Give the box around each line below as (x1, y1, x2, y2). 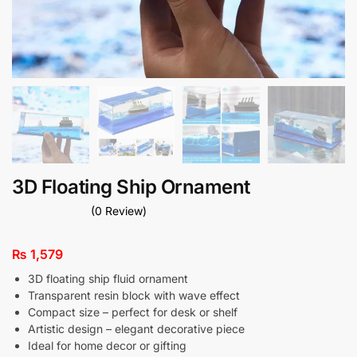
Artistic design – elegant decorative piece (28, 321, 245, 335)
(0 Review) (91, 203, 147, 218)
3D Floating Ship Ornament (12, 175, 250, 198)
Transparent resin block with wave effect (28, 288, 240, 302)
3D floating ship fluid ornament (28, 271, 188, 285)
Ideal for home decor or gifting (28, 338, 186, 352)
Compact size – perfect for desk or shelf (28, 304, 237, 319)
